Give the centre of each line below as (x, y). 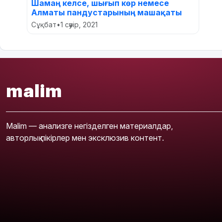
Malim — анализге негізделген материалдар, (89, 126)
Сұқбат (44, 24)
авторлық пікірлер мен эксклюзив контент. (85, 138)
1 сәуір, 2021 (79, 24)
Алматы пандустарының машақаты (107, 12)
